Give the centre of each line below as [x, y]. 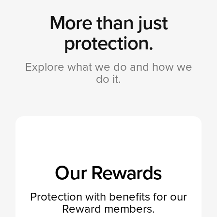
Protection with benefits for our [108, 197]
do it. [108, 79]
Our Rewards [108, 173]
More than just [108, 23]
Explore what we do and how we [108, 67]
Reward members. [108, 209]
